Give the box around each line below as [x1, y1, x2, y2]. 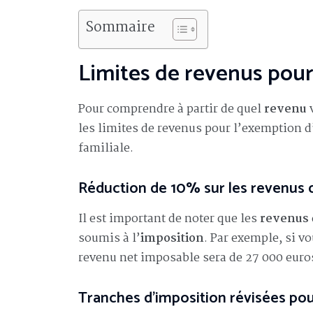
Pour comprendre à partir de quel [78, 100, 264, 119]
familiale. [78, 139, 133, 159]
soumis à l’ [78, 229, 140, 249]
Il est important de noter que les [78, 210, 260, 229]
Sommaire [86, 15, 155, 39]
